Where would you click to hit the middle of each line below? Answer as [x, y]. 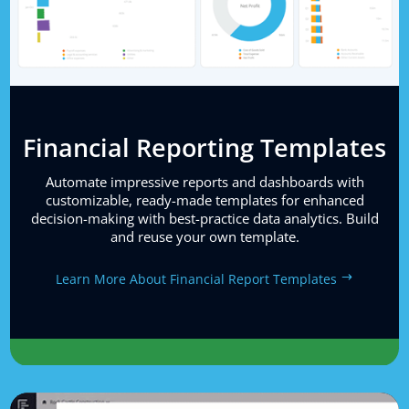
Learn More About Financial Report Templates [196, 278]
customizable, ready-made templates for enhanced [204, 200]
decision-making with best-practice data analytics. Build [204, 219]
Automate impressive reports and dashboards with [204, 182]
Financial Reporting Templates [204, 148]
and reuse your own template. [204, 237]
